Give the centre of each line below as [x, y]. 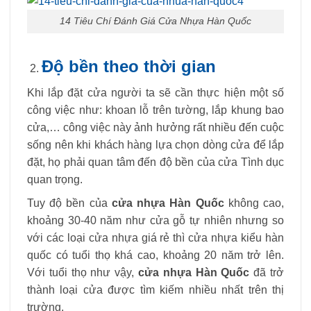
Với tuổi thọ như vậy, [83, 273]
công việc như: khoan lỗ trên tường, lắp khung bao [155, 110]
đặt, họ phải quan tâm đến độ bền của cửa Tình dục [155, 162]
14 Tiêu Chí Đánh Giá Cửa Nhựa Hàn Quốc [155, 21]
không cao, [254, 203]
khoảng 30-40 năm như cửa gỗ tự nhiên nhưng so [155, 221]
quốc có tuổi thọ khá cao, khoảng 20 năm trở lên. [155, 255]
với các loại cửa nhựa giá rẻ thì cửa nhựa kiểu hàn [155, 238]
